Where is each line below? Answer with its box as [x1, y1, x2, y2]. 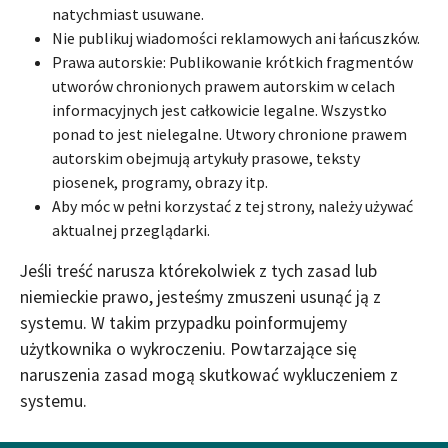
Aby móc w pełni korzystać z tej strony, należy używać [52, 195, 413, 216]
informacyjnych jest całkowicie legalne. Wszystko [52, 99, 387, 120]
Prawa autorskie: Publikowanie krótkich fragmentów [52, 51, 413, 72]
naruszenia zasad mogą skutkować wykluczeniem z [20, 363, 398, 386]
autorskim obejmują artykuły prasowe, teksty [52, 147, 360, 168]
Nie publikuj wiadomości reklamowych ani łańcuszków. [52, 27, 420, 48]
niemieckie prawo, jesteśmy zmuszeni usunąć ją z [20, 285, 381, 308]
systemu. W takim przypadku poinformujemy [20, 311, 347, 334]
